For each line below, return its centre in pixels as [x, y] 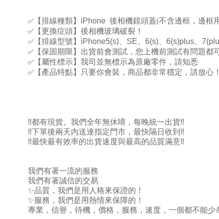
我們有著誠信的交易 [63, 180]
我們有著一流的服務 [63, 171]
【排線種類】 [57, 21]
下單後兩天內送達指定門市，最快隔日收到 [106, 131]
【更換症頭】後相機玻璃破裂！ [88, 31]
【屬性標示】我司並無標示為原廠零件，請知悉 [116, 62]
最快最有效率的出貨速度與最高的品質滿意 [106, 141]
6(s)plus [180, 41]
